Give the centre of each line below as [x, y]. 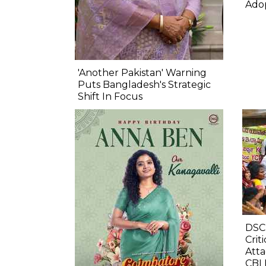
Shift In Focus [110, 96]
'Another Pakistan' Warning [142, 72]
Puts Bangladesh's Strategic [144, 84]
